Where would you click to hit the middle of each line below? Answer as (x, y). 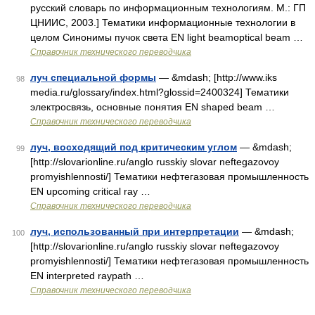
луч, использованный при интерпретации (135, 231)
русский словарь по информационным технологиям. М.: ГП (168, 8)
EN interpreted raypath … (87, 276)
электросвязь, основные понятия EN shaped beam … (153, 107)
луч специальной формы (93, 77)
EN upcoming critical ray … (90, 191)
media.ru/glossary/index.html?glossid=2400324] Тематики (160, 92)
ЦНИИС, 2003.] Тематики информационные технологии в (163, 22)
